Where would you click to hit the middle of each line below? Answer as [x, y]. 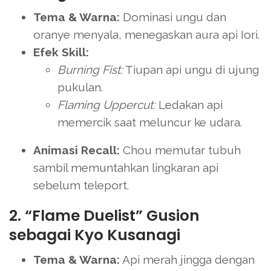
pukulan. [80, 87]
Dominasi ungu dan [173, 17]
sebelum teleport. [81, 185]
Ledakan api [189, 104]
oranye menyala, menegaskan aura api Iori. [146, 34]
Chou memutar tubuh [180, 150]
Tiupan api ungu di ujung [191, 69]
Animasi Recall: [77, 150]
